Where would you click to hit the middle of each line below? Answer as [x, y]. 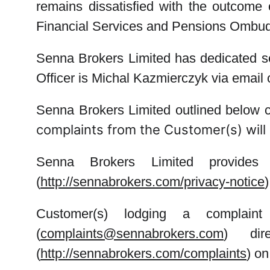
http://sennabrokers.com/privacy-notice [152, 182]
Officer [55, 78]
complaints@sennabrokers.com [132, 234]
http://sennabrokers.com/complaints [143, 253]
